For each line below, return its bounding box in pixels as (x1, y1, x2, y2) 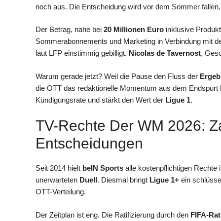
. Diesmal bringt (97, 176, 149, 184)
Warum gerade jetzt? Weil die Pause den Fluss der (36, 72, 200, 80)
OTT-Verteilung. (36, 187, 86, 196)
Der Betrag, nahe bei (36, 25, 104, 34)
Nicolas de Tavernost (129, 49, 201, 58)
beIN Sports (82, 164, 123, 173)
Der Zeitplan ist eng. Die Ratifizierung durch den (36, 210, 190, 219)
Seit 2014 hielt (36, 164, 82, 173)
